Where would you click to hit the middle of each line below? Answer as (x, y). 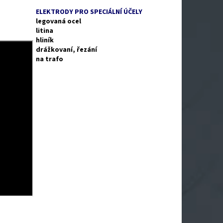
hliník (45, 40)
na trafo (50, 59)
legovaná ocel (59, 21)
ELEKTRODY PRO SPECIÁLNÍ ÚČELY (89, 12)
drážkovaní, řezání (67, 50)
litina (45, 31)
